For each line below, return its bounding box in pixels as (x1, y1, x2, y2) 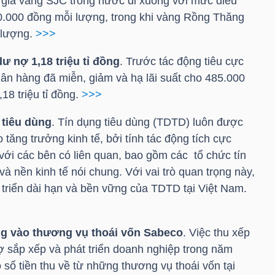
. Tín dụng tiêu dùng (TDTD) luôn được (51, 116, 243, 129)
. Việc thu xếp (182, 227, 250, 239)
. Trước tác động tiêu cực (119, 55, 244, 68)
